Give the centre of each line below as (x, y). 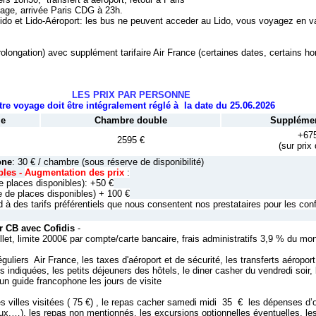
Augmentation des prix (76, 172)
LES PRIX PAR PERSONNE (131, 95)
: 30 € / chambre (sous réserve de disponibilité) (108, 162)
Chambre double (130, 120)
